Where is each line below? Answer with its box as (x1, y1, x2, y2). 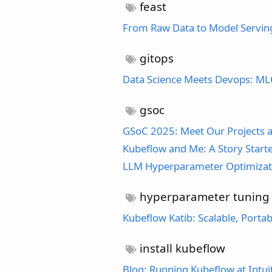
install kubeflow (137, 240, 226, 256)
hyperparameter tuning (137, 189, 270, 205)
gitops (137, 50, 174, 66)
